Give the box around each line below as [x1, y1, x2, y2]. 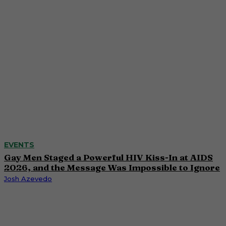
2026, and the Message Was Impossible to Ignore [4, 161, 220, 173]
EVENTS [4, 140, 34, 149]
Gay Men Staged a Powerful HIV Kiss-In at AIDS [4, 151, 213, 162]
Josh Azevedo [4, 174, 52, 183]
